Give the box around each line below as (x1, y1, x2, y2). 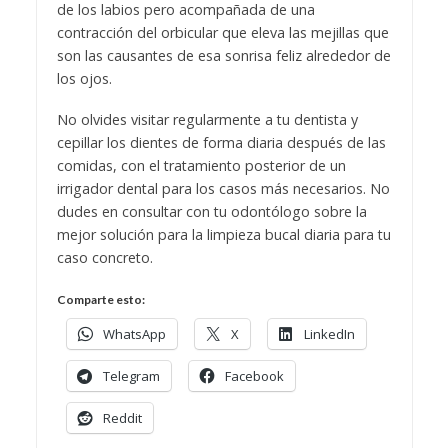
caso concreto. (56, 247, 153, 267)
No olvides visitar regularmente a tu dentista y (56, 109, 358, 129)
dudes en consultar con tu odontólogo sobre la (56, 201, 367, 221)
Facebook (224, 366, 284, 385)
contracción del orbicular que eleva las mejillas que (56, 22, 389, 42)
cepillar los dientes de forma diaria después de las (56, 132, 386, 152)
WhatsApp (102, 324, 166, 343)
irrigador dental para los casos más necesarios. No (56, 178, 390, 198)
